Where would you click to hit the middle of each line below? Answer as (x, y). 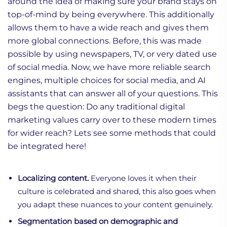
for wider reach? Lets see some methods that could (112, 133)
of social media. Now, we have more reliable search (109, 67)
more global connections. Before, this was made (105, 41)
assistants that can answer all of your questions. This (113, 93)
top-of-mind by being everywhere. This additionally (111, 14)
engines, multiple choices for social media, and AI (107, 80)
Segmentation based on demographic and (98, 221)
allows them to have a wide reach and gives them (108, 27)
